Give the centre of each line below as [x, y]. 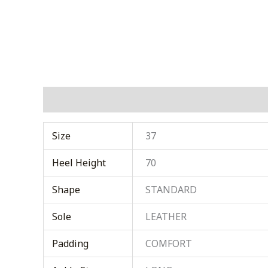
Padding [71, 243]
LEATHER [166, 217]
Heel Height [79, 163]
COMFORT [169, 243]
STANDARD [171, 190]
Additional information [99, 99]
